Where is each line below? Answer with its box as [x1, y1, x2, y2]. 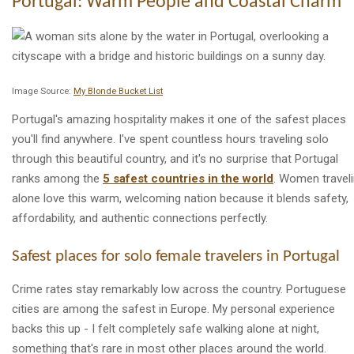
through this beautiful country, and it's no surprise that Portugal [12, 152, 338, 167]
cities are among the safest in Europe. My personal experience [12, 301, 335, 316]
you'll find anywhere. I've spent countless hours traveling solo [12, 132, 329, 147]
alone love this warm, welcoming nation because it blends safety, [12, 191, 348, 206]
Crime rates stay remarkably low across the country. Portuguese [12, 281, 346, 296]
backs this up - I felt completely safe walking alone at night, [12, 321, 319, 336]
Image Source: [12, 86, 73, 97]
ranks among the [12, 171, 103, 186]
